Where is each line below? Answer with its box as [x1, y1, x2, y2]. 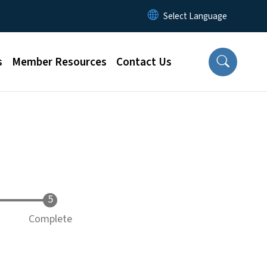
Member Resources [12, 53, 107, 70]
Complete [28, 212, 72, 226]
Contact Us [116, 53, 172, 70]
